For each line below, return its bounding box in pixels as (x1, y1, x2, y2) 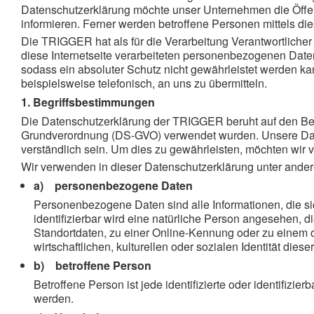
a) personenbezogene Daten (34, 177, 193, 193)
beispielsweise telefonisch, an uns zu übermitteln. (21, 75, 267, 91)
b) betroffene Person (34, 257, 151, 273)
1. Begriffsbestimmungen (21, 94, 155, 110)
